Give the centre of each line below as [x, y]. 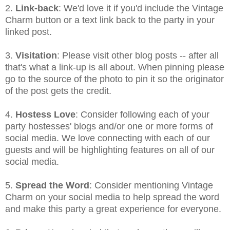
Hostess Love [45, 115]
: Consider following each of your [142, 115]
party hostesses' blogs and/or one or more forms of [109, 127]
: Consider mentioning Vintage [151, 186]
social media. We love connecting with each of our [108, 138]
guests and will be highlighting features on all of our [110, 150]
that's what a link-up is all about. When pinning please [115, 68]
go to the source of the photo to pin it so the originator [114, 79]
